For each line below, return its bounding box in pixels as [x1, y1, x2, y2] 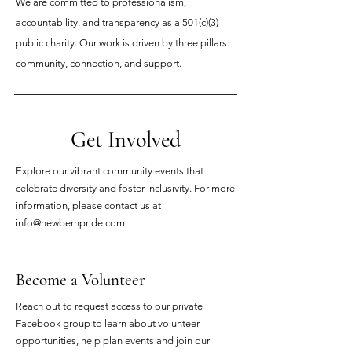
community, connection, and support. [16, 57, 181, 69]
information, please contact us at [16, 200, 161, 211]
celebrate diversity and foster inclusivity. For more [16, 182, 235, 194]
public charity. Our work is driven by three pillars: [16, 37, 229, 49]
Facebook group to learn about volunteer [16, 317, 200, 329]
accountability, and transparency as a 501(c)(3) [16, 16, 218, 28]
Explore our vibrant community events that [16, 165, 203, 177]
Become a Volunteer [16, 270, 145, 290]
